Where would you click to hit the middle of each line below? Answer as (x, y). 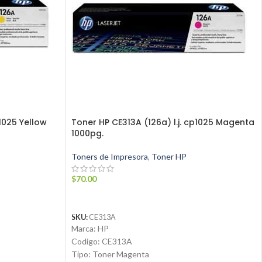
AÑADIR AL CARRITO (117, 197)
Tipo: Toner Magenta (110, 254)
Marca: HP (90, 229)
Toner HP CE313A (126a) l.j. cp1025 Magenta (163, 123)
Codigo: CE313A (101, 242)
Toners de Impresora (109, 157)
